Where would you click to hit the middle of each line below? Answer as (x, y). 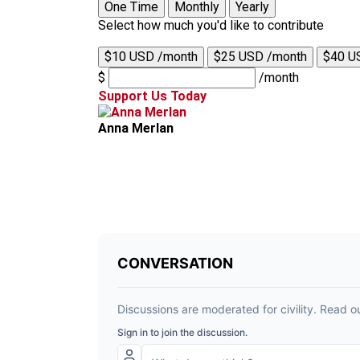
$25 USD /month (260, 57)
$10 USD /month (151, 57)
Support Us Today (152, 96)
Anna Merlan (136, 128)
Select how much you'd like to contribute (211, 25)
